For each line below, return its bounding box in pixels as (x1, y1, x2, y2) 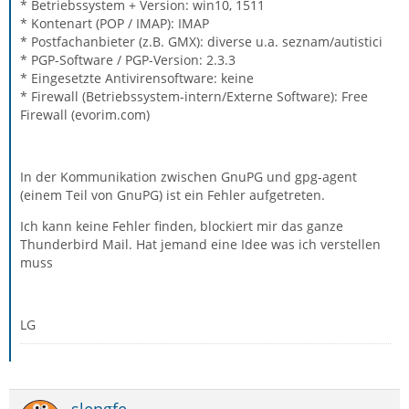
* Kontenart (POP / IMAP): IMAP (20, 15, 209, 32)
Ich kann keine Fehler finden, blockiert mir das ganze (20, 217, 343, 235)
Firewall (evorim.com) (20, 106, 150, 123)
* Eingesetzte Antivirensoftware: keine (20, 69, 254, 87)
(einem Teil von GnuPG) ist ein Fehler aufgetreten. (20, 186, 325, 204)
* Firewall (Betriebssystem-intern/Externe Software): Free (20, 88, 368, 105)
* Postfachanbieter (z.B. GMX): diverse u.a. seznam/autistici (20, 33, 383, 50)
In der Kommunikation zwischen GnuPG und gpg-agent (20, 168, 357, 185)
